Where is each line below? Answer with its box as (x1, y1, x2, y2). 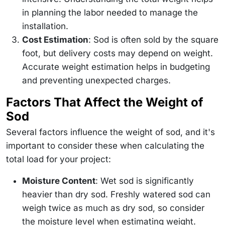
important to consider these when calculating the (6, 140, 204, 151)
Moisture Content (22, 175, 95, 186)
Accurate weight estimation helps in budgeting (22, 61, 210, 72)
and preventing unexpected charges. (22, 75, 171, 85)
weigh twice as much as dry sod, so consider (22, 202, 204, 213)
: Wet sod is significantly (95, 175, 194, 186)
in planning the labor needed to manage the (22, 7, 198, 18)
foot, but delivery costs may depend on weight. (22, 48, 213, 58)
